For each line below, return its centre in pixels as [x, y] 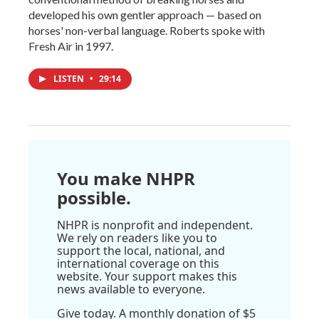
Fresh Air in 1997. [71, 46]
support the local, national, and [141, 250]
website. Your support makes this [147, 276]
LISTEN [70, 78]
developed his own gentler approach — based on [145, 14]
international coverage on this [138, 263]
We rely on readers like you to [137, 237]
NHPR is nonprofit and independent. [155, 225]
